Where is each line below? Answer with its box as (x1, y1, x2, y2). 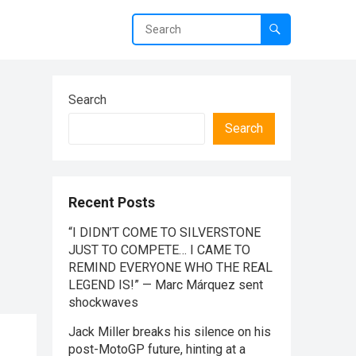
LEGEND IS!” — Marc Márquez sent (68, 277, 263, 292)
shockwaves (68, 295, 138, 310)
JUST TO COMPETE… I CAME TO (68, 242, 250, 257)
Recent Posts (68, 194, 155, 211)
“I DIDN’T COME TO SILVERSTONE (68, 225, 261, 240)
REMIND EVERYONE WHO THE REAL (68, 260, 273, 275)
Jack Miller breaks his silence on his (68, 324, 271, 339)
